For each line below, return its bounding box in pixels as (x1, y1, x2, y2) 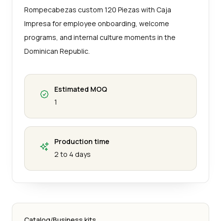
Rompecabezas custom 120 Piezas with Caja (24, 4, 171, 14)
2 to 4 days (54, 149, 91, 159)
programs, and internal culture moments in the (24, 32, 176, 42)
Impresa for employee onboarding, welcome (24, 18, 169, 28)
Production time (54, 136, 110, 146)
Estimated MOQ (54, 84, 107, 94)
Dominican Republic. (24, 46, 90, 56)
